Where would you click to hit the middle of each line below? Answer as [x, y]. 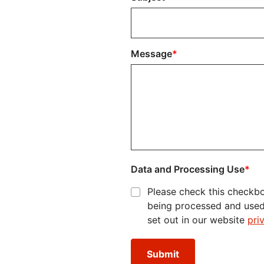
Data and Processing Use [188, 169]
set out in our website [197, 220]
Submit [163, 254]
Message [151, 54]
